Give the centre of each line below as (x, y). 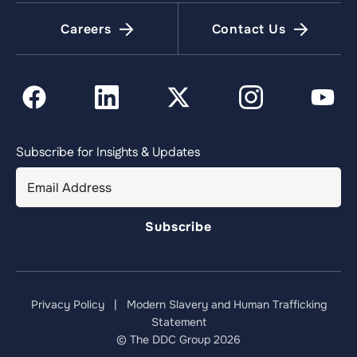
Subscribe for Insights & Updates (108, 153)
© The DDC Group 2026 (178, 339)
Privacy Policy (67, 304)
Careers (86, 29)
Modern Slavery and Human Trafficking (226, 304)
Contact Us (249, 29)
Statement (178, 322)
